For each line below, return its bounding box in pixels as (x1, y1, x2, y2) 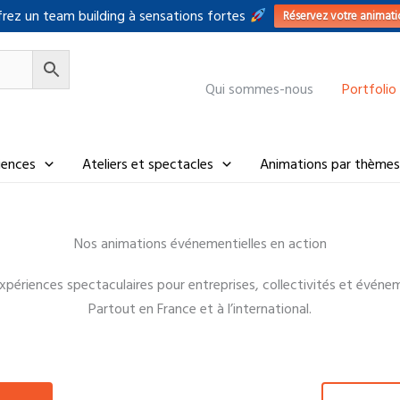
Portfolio (342, 79, 396, 99)
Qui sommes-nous (205, 79, 313, 99)
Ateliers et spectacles (81, 154, 213, 174)
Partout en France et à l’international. (88, 299, 312, 319)
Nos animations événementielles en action (73, 234, 327, 254)
